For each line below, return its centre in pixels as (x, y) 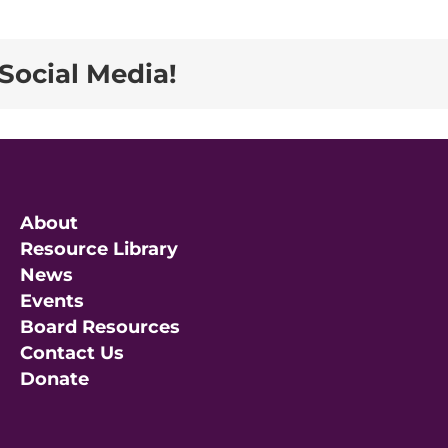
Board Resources (100, 327)
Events (52, 301)
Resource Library (99, 249)
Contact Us (72, 353)
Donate (54, 379)
